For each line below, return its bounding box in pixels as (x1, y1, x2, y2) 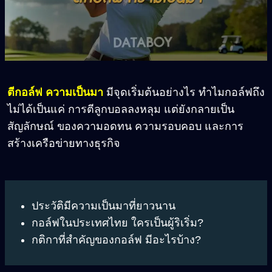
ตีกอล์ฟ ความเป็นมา (7, 86, 103, 99)
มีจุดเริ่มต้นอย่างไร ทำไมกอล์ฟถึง (103, 86, 265, 99)
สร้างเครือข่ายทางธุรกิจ (7, 137, 120, 150)
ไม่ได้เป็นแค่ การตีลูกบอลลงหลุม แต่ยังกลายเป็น (7, 103, 234, 116)
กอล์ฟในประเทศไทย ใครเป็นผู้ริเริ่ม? (32, 217, 203, 229)
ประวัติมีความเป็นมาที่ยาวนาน (32, 200, 178, 212)
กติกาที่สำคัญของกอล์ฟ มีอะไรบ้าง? (32, 234, 201, 246)
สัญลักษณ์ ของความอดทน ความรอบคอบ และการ (7, 120, 243, 133)
